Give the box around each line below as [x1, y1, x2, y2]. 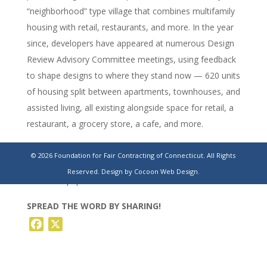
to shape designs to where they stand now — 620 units [26, 70, 240, 81]
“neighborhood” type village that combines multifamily [26, 5, 235, 17]
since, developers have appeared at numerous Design [26, 38, 234, 49]
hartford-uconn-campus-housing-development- [26, 159, 209, 170]
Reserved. [67, 167, 101, 176]
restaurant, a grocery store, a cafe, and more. [26, 118, 203, 129]
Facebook [43, 218, 86, 231]
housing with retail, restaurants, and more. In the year [26, 21, 234, 33]
